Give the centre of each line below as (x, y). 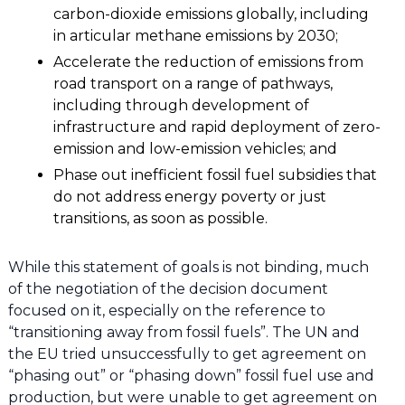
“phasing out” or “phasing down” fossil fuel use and (191, 376)
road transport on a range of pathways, (193, 84)
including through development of (181, 106)
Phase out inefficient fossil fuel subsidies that (215, 175)
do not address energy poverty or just (189, 197)
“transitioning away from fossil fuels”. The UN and (184, 333)
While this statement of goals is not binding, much (188, 268)
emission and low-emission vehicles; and (195, 149)
